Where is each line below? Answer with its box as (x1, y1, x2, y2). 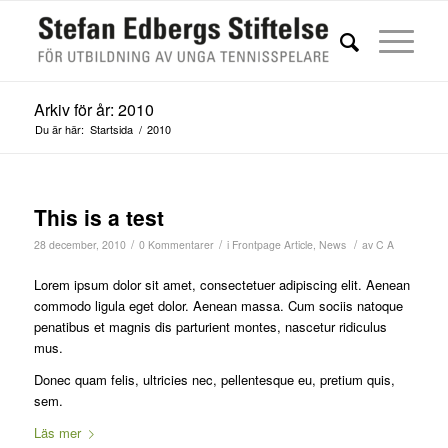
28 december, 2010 (33, 237, 126, 252)
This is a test (33, 202, 164, 232)
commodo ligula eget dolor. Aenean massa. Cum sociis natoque (33, 296, 403, 316)
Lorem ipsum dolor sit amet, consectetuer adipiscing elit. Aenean (33, 275, 410, 295)
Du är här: (34, 121, 84, 137)
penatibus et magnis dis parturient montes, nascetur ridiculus (33, 317, 387, 337)
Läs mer (33, 423, 81, 443)
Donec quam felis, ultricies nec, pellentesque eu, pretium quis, (33, 370, 395, 390)
